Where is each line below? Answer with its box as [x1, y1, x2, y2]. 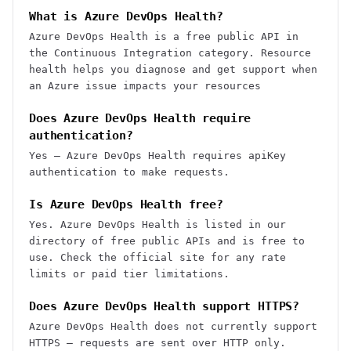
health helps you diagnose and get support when [29, 63, 317, 75]
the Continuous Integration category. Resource [29, 47, 311, 59]
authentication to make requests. [29, 166, 230, 178]
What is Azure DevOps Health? [29, 9, 223, 24]
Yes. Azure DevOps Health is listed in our [29, 219, 286, 230]
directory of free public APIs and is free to [29, 235, 305, 247]
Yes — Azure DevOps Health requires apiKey [29, 150, 286, 161]
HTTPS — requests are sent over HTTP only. [29, 337, 286, 349]
